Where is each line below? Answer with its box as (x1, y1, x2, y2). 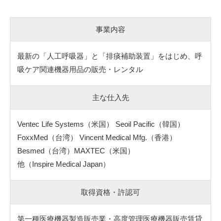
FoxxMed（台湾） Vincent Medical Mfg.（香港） (17, 133, 177, 142)
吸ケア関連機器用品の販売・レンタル (17, 65, 143, 74)
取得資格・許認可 (81, 187, 140, 196)
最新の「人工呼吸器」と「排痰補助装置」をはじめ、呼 (17, 51, 202, 60)
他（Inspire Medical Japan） (17, 159, 110, 168)
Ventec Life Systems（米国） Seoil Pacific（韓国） (17, 119, 184, 128)
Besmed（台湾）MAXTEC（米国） (17, 146, 142, 155)
